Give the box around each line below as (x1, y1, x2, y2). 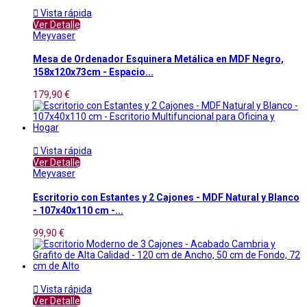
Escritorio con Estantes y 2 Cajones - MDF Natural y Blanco (33, 191, 299, 203)
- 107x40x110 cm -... (33, 204, 123, 216)
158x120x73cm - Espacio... (33, 66, 153, 77)
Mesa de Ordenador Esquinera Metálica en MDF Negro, (33, 53, 284, 64)
